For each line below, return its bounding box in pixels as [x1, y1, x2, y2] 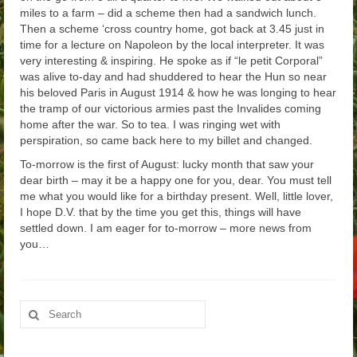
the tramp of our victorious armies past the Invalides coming [20, 102, 321, 115]
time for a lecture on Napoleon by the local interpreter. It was [20, 38, 324, 51]
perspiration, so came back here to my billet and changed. [20, 134, 312, 147]
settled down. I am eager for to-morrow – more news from [20, 222, 312, 234]
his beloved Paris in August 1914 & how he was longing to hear [20, 86, 336, 99]
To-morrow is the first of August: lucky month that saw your [20, 158, 314, 171]
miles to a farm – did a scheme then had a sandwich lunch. [20, 6, 316, 19]
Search [19, 301, 57, 314]
